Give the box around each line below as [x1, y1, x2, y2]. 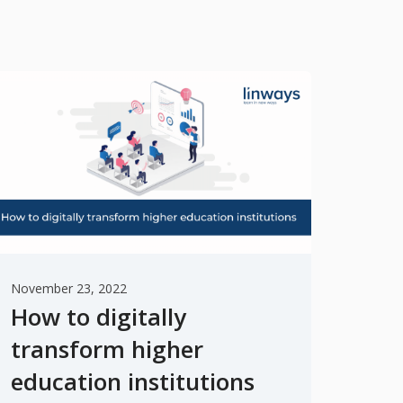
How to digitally [11, 300, 186, 333]
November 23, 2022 [11, 279, 127, 297]
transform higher [11, 332, 203, 365]
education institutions [11, 364, 255, 398]
